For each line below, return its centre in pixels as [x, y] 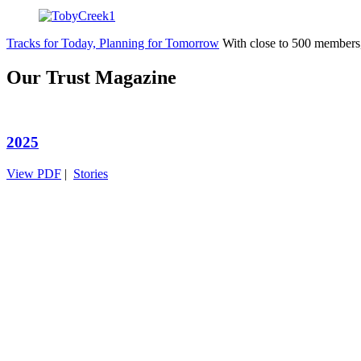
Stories [91, 174]
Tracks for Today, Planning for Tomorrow [113, 43]
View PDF [34, 174]
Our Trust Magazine [91, 77]
